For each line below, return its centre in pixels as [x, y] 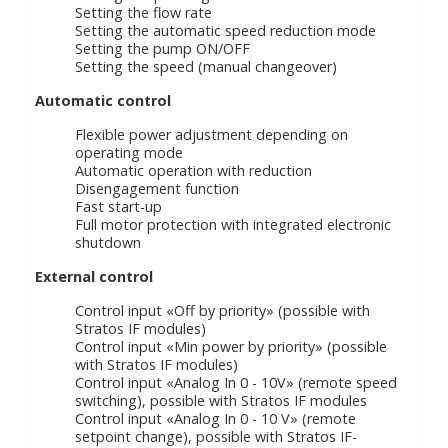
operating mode [129, 152]
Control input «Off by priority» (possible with [222, 310]
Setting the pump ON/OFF [162, 48]
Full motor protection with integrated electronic [233, 224]
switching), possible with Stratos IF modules [221, 400]
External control [94, 276]
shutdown [108, 242]
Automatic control [103, 100]
